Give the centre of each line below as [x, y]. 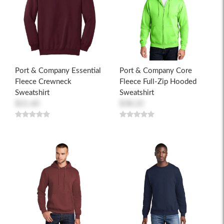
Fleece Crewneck [43, 82]
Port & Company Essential [58, 71]
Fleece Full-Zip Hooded [158, 82]
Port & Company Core [156, 71]
